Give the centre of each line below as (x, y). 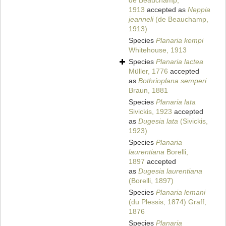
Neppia (199, 10)
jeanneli (141, 19)
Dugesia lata (158, 121)
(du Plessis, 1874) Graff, (167, 202)
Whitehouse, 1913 (158, 50)
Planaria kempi (180, 41)
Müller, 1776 (148, 71)
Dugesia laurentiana (170, 171)
